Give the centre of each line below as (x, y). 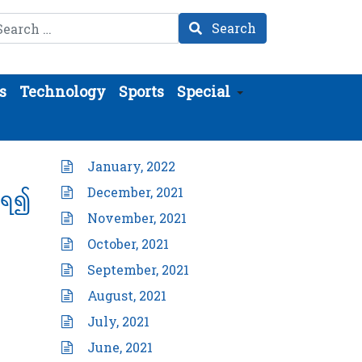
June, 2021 (120, 347)
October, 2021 (128, 244)
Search (232, 28)
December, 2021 (135, 192)
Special (204, 91)
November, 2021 (137, 218)
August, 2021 (127, 295)
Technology (63, 91)
